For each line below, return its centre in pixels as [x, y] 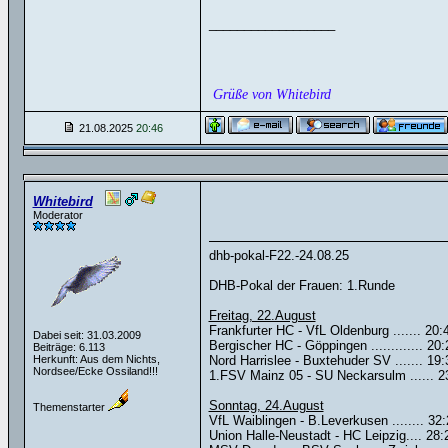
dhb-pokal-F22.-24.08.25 [278, 255]
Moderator [57, 215]
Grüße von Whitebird [269, 94]
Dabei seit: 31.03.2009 [86, 335]
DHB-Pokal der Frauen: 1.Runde [301, 285]
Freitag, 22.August [262, 315]
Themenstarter [70, 407]
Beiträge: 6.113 [68, 347]
